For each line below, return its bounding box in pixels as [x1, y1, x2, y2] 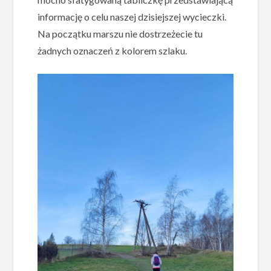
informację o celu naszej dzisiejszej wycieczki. [38, 10, 227, 22]
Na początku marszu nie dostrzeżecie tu [38, 27, 203, 39]
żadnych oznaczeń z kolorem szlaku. [38, 44, 188, 56]
